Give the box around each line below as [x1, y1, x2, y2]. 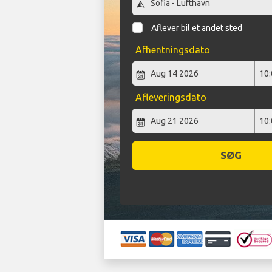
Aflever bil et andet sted [151, 23, 243, 33]
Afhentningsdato [135, 44, 210, 56]
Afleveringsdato [135, 92, 206, 103]
